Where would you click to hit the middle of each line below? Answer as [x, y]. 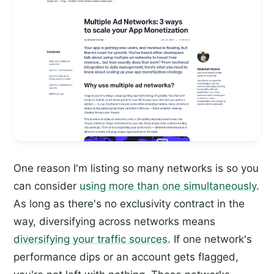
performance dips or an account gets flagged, [126, 257]
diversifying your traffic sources [91, 239]
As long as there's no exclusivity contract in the [129, 204]
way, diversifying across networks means [114, 222]
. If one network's [210, 239]
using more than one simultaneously [168, 186]
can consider [46, 186]
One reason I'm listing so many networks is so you [136, 168]
